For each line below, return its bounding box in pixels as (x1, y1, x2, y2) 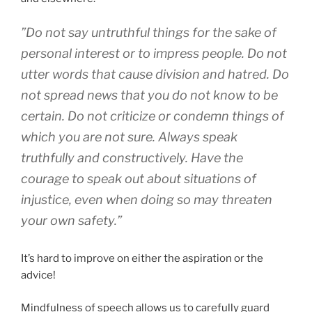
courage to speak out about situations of (21, 171, 256, 187)
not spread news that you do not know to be (21, 88, 278, 103)
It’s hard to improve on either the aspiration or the (21, 252, 263, 265)
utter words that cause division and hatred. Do (21, 67, 289, 82)
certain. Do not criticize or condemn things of (21, 109, 284, 124)
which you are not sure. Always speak (21, 130, 237, 145)
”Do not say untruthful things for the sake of (21, 25, 276, 40)
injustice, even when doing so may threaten (21, 192, 272, 208)
